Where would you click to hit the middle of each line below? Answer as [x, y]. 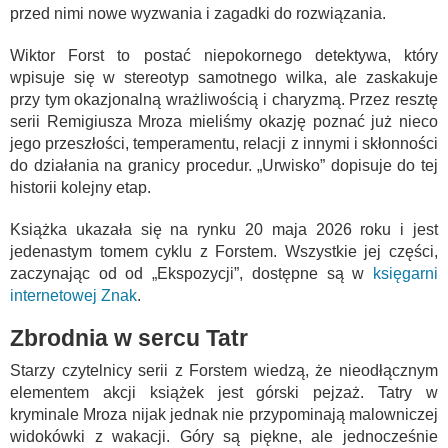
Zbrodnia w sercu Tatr [129, 337]
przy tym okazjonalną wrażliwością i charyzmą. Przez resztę [224, 99]
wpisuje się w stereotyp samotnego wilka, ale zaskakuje [224, 77]
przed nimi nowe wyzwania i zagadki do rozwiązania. [198, 13]
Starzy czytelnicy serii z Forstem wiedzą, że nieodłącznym [224, 370]
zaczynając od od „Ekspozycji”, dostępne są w [191, 273]
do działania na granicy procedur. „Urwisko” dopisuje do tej [224, 165]
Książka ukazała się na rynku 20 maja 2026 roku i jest [224, 229]
